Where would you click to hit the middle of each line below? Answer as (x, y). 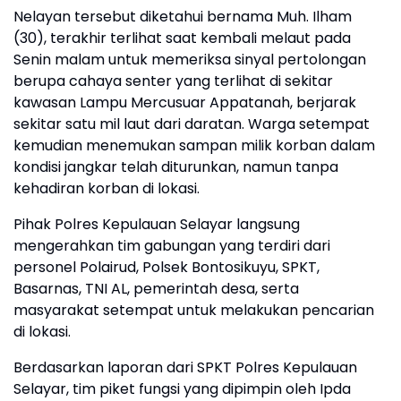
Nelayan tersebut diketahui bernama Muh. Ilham (183, 17)
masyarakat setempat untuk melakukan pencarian (194, 310)
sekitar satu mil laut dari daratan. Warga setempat (192, 124)
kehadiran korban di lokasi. (107, 188)
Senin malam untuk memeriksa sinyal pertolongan (190, 60)
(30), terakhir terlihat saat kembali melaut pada (182, 38)
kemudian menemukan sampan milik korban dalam (194, 145)
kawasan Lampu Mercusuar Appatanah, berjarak (185, 102)
